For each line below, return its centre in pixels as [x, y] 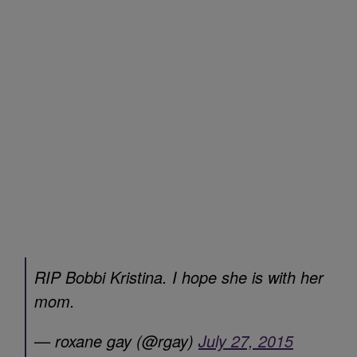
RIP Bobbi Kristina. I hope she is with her [179, 277]
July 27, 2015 [246, 340]
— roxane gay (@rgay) [116, 340]
